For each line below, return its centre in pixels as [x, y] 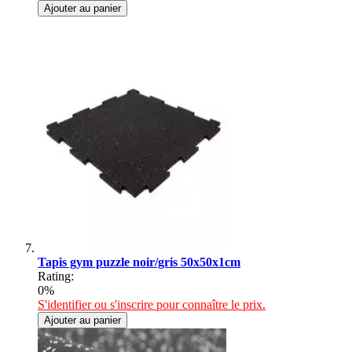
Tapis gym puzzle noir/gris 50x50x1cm [139, 262]
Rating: [56, 276]
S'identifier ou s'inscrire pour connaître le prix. [152, 304]
